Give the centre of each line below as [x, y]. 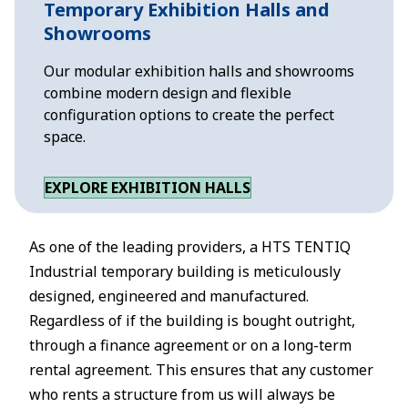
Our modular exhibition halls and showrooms [199, 71]
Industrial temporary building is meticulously [185, 271]
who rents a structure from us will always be [182, 394]
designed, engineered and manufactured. [169, 296]
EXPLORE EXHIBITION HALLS [148, 187]
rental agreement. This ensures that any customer [201, 369]
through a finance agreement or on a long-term [190, 345]
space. [65, 136]
